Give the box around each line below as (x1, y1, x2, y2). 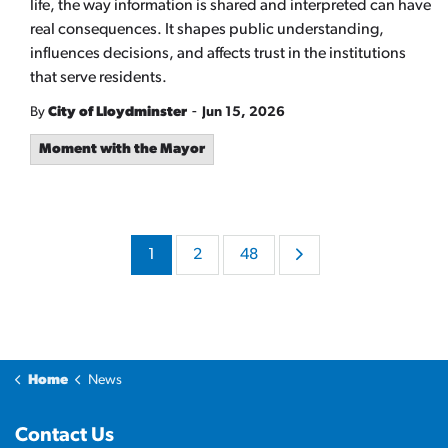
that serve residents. (30, 70, 167, 87)
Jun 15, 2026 (202, 105, 285, 121)
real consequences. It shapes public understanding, (30, 22, 384, 39)
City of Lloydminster (48, 105, 187, 121)
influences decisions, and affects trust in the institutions (30, 46, 406, 63)
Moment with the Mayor (39, 142, 205, 158)
